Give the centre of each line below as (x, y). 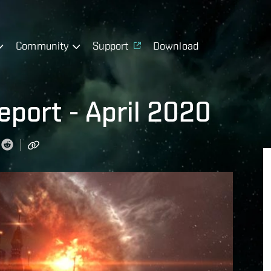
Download (176, 45)
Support (111, 45)
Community (43, 45)
